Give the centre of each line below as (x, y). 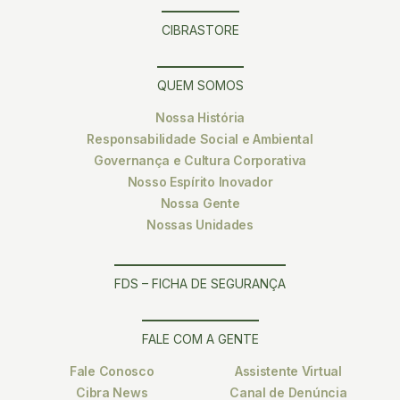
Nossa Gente (200, 203)
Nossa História (200, 117)
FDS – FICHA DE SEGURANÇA (200, 283)
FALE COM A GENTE (200, 338)
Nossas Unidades (200, 224)
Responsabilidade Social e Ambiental (200, 138)
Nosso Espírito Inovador (200, 181)
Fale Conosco (112, 371)
